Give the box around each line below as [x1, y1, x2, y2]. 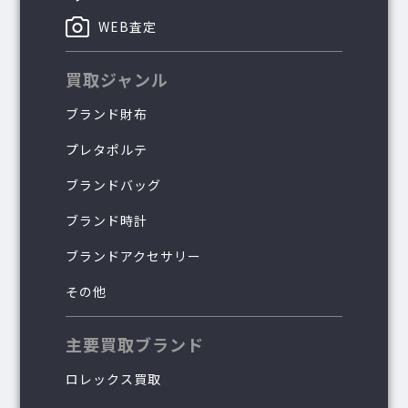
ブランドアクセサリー [66, 246, 202, 265]
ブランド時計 [66, 210, 148, 229]
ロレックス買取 [66, 369, 162, 388]
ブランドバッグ [66, 175, 162, 194]
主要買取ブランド [66, 331, 205, 356]
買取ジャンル [66, 66, 169, 91]
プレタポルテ [66, 139, 148, 158]
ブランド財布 [66, 104, 148, 123]
